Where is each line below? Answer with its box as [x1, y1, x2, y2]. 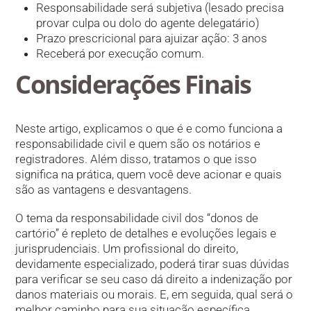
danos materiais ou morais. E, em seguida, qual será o [15, 287, 294, 302]
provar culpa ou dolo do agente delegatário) [36, 15, 260, 30]
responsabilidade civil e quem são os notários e [15, 137, 261, 151]
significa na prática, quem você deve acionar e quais [15, 167, 283, 182]
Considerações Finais [15, 67, 251, 102]
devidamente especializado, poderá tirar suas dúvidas [15, 257, 290, 271]
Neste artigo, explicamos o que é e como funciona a [15, 121, 283, 136]
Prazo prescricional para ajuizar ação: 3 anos [36, 31, 268, 45]
